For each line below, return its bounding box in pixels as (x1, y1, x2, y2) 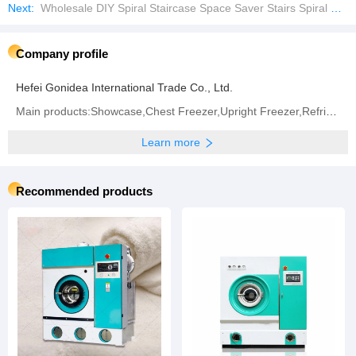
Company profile (16, 47, 108, 60)
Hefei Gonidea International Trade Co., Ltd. (16, 81, 233, 94)
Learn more (141, 136, 200, 149)
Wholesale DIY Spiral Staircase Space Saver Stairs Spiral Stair (37, 2, 331, 14)
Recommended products (16, 184, 153, 198)
